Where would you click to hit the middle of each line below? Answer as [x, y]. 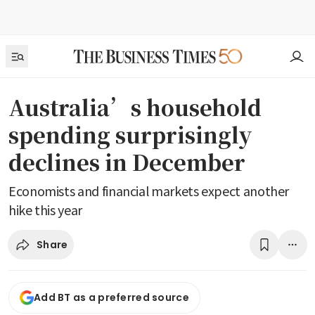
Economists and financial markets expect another [149, 191]
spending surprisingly [130, 134]
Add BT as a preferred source [111, 298]
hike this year [45, 210]
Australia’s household [135, 107]
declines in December [127, 162]
